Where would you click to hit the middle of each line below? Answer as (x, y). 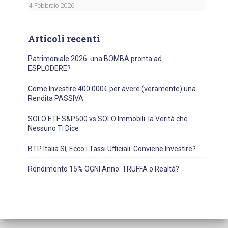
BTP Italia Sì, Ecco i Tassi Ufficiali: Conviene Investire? (112, 149)
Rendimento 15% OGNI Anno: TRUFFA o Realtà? (104, 169)
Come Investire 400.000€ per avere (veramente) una (112, 89)
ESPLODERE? (49, 68)
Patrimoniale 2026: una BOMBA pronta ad (95, 59)
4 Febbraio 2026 (52, 6)
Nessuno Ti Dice (53, 129)
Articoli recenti (64, 39)
